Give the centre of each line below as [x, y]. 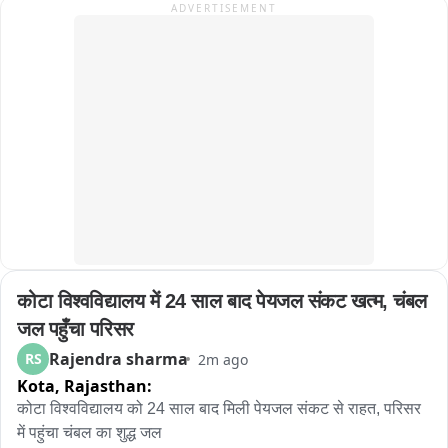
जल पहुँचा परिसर [75, 329]
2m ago [223, 359]
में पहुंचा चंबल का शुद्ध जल [89, 432]
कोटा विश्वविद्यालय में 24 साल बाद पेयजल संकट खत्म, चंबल [222, 301]
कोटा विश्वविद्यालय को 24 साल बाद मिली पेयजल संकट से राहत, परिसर [219, 408]
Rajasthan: [108, 386]
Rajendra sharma [118, 359]
